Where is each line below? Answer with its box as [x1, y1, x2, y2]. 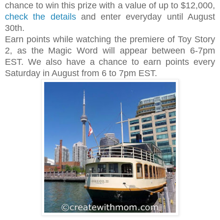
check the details [5, 12, 76, 22]
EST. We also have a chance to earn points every [5, 57, 215, 67]
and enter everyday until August [76, 12, 216, 22]
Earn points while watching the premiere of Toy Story [5, 34, 215, 45]
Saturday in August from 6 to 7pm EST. [5, 68, 162, 79]
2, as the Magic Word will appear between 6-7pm [5, 46, 215, 56]
